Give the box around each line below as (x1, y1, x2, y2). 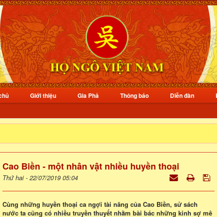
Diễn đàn (170, 91, 194, 100)
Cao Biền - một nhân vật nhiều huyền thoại (2, 159, 179, 172)
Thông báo (120, 91, 149, 100)
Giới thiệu (30, 91, 56, 100)
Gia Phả (77, 91, 99, 100)
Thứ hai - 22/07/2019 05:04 (2, 172, 78, 182)
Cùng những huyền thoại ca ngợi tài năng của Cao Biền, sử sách (2, 199, 198, 209)
